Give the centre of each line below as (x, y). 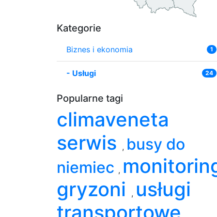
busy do (156, 144)
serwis (89, 142)
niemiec (87, 167)
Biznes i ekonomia (100, 49)
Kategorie (79, 28)
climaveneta (113, 119)
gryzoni (94, 189)
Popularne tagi (90, 98)
